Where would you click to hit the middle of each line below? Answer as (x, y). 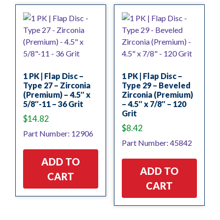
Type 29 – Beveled (156, 85)
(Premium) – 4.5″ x (57, 94)
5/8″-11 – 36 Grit (53, 104)
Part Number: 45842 (157, 143)
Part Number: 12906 (58, 134)
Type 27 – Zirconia (57, 85)
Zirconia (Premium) (157, 94)
